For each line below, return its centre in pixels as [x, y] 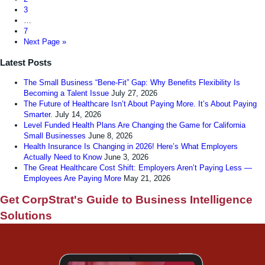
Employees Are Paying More [72, 179]
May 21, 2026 [147, 179]
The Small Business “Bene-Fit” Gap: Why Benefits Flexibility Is [132, 83]
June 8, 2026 [110, 136]
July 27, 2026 [134, 93]
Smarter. [38, 115]
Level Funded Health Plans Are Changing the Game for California [135, 125]
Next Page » [45, 42]
